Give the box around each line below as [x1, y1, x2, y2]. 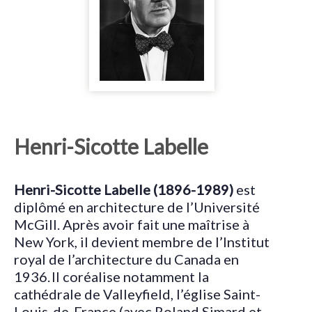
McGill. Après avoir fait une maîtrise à [14, 215, 249, 233]
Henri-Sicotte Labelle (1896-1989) [14, 180, 236, 198]
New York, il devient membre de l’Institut [14, 233, 270, 250]
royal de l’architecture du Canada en [14, 250, 239, 267]
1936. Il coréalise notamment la [14, 267, 209, 285]
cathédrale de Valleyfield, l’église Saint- [14, 285, 260, 302]
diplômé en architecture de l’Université [14, 198, 260, 215]
